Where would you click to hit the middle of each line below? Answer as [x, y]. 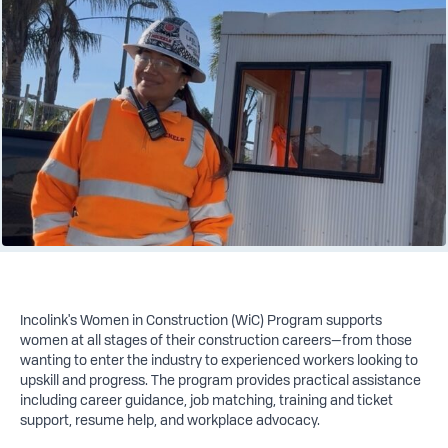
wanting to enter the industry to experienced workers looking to [218, 359]
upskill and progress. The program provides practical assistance [220, 379]
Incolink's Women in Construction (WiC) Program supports [200, 319]
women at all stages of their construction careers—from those [215, 339]
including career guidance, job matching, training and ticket [206, 399]
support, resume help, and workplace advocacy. [169, 419]
